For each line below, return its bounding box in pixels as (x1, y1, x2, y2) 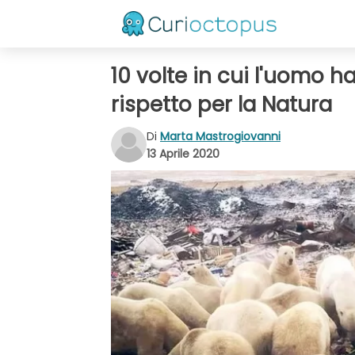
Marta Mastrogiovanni (160, 128, 281, 144)
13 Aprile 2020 (147, 145, 219, 162)
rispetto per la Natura (111, 90, 332, 119)
